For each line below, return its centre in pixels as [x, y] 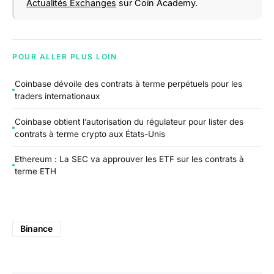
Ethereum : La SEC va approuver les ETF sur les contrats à [129, 159]
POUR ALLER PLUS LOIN [65, 57]
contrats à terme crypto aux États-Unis [90, 134]
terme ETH [35, 172]
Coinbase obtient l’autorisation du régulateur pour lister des [129, 121]
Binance [36, 228]
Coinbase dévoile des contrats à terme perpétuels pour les [128, 83]
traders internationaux [57, 96]
